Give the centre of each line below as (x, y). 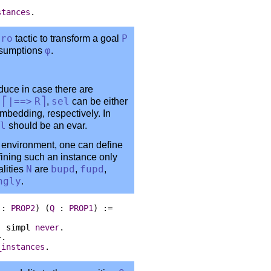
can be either (99, 101)
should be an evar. (47, 125)
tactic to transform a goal (67, 38)
